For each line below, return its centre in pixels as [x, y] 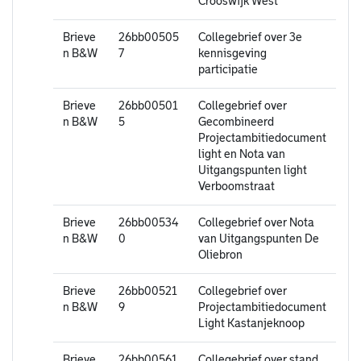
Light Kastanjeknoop [251, 324]
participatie [228, 70]
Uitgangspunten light [253, 170]
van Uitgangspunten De [259, 239]
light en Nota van [242, 154]
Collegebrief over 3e [250, 37]
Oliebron [220, 255]
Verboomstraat [237, 187]
